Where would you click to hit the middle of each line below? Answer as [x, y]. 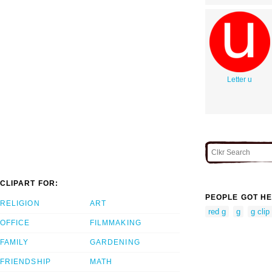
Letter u [240, 79]
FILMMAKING [116, 223]
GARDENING [115, 243]
